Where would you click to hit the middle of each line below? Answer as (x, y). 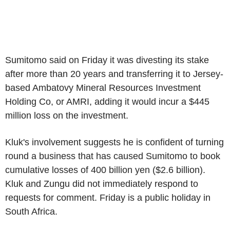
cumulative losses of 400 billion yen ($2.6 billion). (105, 170)
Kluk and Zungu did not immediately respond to (102, 184)
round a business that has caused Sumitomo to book (113, 156)
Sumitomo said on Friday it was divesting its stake (107, 60)
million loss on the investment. (67, 116)
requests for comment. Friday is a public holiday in (108, 198)
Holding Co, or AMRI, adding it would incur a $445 (107, 102)
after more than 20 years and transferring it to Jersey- (114, 74)
